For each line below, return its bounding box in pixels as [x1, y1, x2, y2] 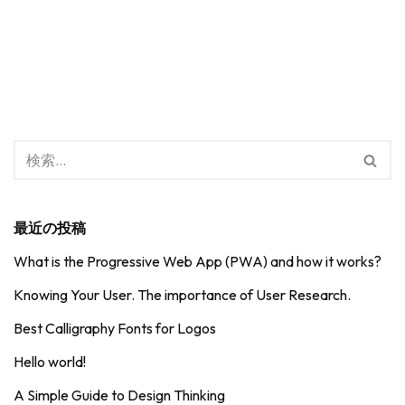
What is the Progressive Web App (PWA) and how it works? [14, 252, 381, 270]
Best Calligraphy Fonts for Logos [14, 319, 216, 337]
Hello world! [14, 353, 86, 371]
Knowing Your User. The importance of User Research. [14, 286, 351, 304]
